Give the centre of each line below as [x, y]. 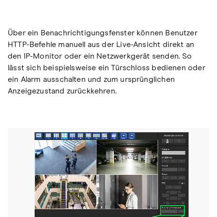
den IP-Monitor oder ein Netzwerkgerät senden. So [100, 56]
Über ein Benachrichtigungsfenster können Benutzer [103, 33]
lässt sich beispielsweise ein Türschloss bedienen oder [107, 68]
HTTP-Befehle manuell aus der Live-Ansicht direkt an [101, 44]
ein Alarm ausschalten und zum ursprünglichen [91, 79]
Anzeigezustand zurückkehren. [62, 91]
